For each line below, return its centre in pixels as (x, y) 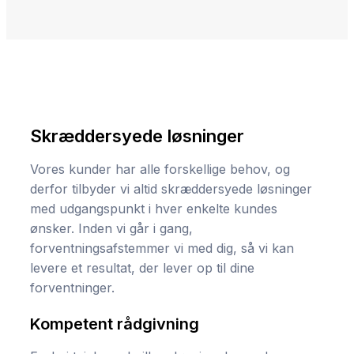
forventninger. (72, 288)
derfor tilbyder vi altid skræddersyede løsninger (171, 189)
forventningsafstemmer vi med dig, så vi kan (162, 249)
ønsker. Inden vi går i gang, (111, 229)
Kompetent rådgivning (115, 324)
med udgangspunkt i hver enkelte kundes (154, 209)
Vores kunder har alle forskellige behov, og (160, 169)
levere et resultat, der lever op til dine (142, 268)
